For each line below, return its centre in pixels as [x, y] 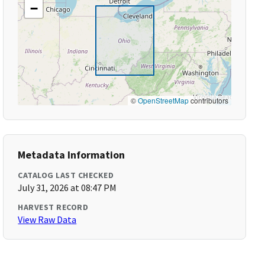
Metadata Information [72, 155]
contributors [208, 100]
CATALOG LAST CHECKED [66, 175]
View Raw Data [47, 219]
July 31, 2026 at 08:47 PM [67, 188]
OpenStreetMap [163, 100]
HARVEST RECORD [53, 207]
